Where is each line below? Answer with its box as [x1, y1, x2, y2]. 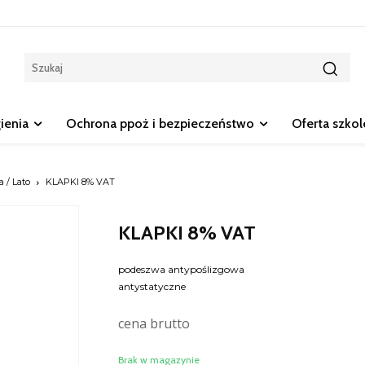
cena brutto [117, 314, 190, 333]
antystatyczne [117, 280, 186, 293]
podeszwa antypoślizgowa [117, 263, 244, 276]
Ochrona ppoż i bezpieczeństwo [66, 116, 254, 132]
